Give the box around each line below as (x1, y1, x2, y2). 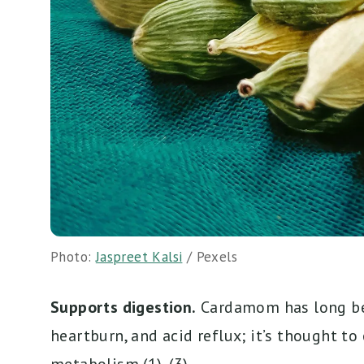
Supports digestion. (50, 297, 197, 318)
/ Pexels (182, 248, 238, 266)
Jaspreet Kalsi (95, 248, 183, 266)
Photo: (50, 248, 96, 266)
